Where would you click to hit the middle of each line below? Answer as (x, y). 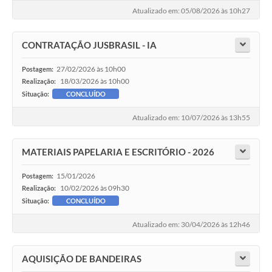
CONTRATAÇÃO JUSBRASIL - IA (89, 45)
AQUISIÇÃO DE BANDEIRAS (82, 258)
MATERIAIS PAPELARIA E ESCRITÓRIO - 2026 (118, 151)
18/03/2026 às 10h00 (95, 81)
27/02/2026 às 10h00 (91, 69)
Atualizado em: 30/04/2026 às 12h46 (191, 224)
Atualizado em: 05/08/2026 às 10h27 (191, 10)
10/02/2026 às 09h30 (95, 188)
